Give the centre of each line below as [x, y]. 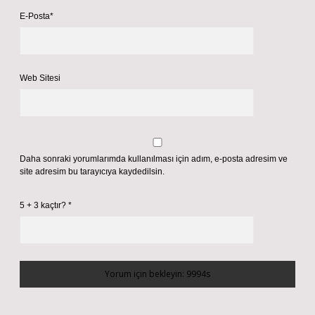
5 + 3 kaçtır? [44, 205]
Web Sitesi [40, 78]
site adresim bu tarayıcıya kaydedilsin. [92, 172]
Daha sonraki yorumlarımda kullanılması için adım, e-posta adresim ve [154, 159]
